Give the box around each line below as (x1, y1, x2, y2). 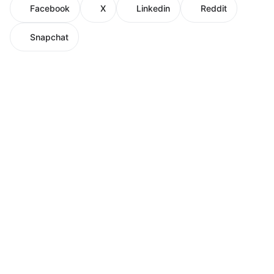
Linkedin (136, 3, 170, 14)
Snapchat (30, 32, 68, 43)
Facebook (30, 3, 70, 14)
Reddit (201, 3, 227, 14)
